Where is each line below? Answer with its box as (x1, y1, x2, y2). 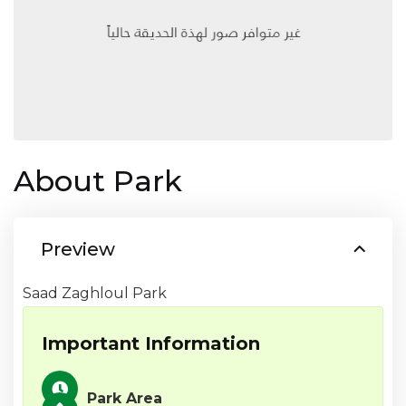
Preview (41, 238, 115, 261)
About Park (14, 163, 182, 199)
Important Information (42, 333, 260, 355)
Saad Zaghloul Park (23, 285, 167, 303)
